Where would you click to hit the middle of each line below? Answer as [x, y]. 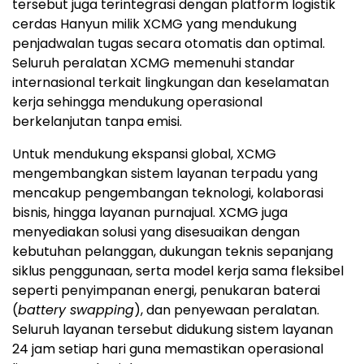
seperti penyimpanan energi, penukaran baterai [166, 290]
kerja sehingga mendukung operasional [137, 102]
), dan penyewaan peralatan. [227, 310]
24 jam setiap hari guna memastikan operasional [168, 349]
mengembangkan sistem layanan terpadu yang [165, 173]
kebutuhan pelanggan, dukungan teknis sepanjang [173, 251]
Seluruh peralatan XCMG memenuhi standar [154, 63]
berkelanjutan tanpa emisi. [97, 121]
